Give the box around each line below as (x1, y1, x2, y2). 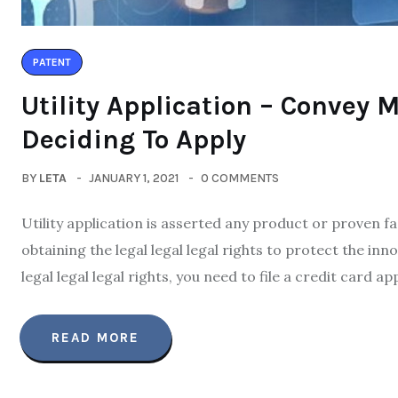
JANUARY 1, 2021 (89, 171, 179, 186)
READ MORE (52, 330, 139, 346)
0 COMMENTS (201, 171, 279, 186)
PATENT (33, 56, 71, 68)
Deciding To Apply (21, 123, 246, 155)
